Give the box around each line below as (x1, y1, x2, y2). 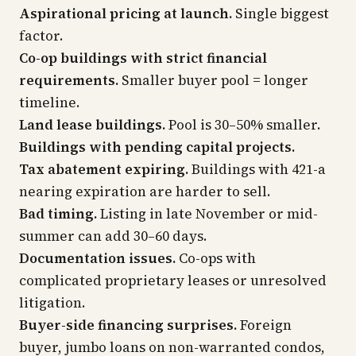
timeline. (19, 93, 80, 112)
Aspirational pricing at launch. (19, 4, 232, 23)
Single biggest (232, 4, 329, 23)
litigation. (19, 293, 86, 312)
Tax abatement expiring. (19, 160, 188, 179)
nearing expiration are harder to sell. (19, 182, 271, 201)
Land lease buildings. (19, 115, 165, 134)
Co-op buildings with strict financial (19, 48, 267, 68)
